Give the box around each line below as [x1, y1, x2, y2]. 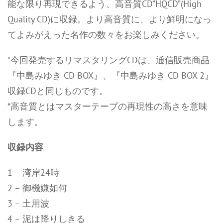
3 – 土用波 [7, 198, 49, 209]
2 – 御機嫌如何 [7, 182, 67, 194]
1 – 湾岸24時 [7, 167, 59, 178]
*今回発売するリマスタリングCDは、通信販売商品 [7, 54, 210, 66]
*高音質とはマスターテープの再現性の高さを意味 [7, 101, 208, 112]
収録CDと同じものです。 [7, 85, 108, 97]
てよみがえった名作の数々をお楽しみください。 [7, 29, 205, 40]
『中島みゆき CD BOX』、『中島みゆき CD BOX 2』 [7, 70, 214, 81]
